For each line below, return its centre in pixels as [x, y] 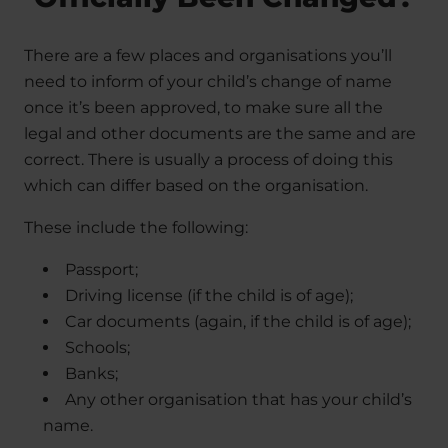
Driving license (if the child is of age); [209, 296]
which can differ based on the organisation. [196, 186]
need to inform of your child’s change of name [208, 82]
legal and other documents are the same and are [220, 134]
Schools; [98, 348]
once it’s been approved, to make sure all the [203, 108]
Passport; [102, 270]
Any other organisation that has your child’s [239, 400]
